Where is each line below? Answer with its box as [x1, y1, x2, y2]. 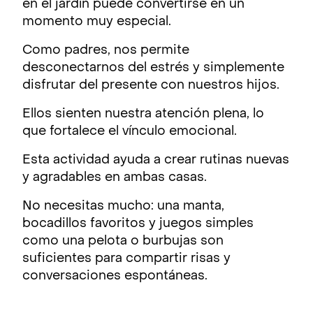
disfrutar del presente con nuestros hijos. [22, 80, 279, 92]
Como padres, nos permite [22, 45, 189, 57]
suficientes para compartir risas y [22, 253, 231, 265]
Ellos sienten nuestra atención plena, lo [22, 108, 264, 120]
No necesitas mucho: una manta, [22, 201, 224, 212]
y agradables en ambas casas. [22, 172, 207, 184]
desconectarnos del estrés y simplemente [22, 62, 284, 74]
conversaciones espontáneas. [22, 270, 208, 282]
